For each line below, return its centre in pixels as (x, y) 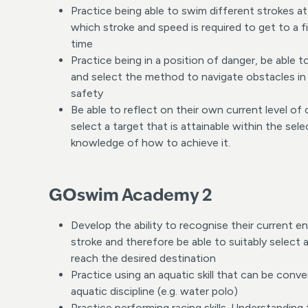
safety (87, 93)
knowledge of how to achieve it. (151, 143)
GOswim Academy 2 (131, 197)
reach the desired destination (143, 258)
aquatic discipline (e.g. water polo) (154, 291)
